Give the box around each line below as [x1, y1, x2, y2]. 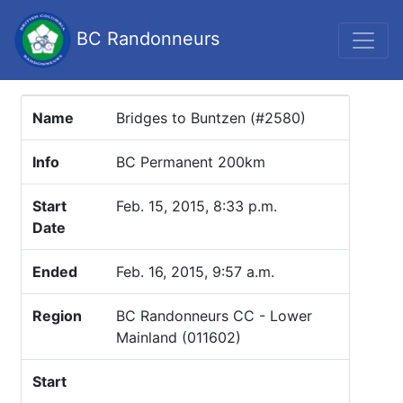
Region [32, 307, 82, 325]
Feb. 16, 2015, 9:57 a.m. [116, 263, 274, 281]
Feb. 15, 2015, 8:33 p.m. [116, 197, 277, 215]
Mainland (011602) [116, 328, 241, 346]
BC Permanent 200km [116, 153, 265, 171]
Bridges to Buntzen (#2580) [116, 109, 306, 127]
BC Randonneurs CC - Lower [116, 307, 312, 325]
